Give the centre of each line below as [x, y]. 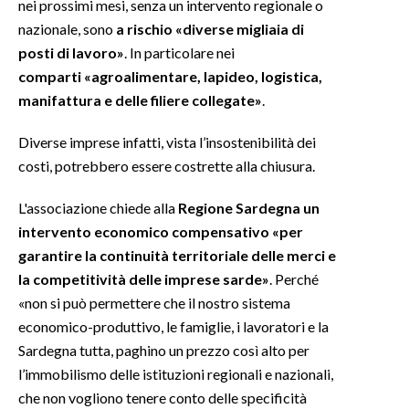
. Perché [294, 278]
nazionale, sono [67, 28]
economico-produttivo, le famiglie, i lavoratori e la [173, 326]
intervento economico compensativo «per [161, 231]
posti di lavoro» [71, 52]
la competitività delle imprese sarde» [144, 278]
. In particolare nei [179, 52]
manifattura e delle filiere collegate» [140, 100]
